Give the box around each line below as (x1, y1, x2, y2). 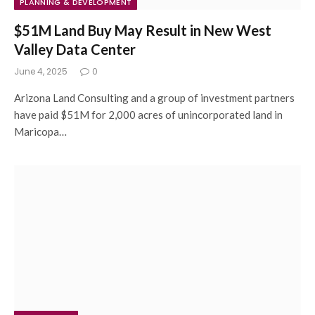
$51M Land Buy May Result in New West (14, 21, 271, 39)
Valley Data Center (14, 40, 136, 58)
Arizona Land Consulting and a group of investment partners (14, 91, 295, 104)
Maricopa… (14, 124, 67, 138)
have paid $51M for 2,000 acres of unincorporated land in (14, 108, 283, 121)
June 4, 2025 (14, 65, 67, 77)
